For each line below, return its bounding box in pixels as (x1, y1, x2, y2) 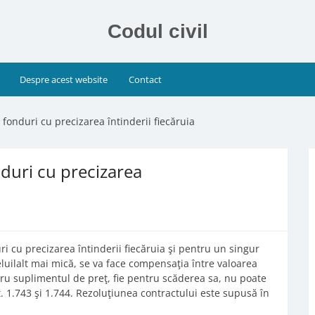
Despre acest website (20, 73, 108, 86)
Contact (128, 73, 162, 86)
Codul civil (107, 20, 208, 42)
